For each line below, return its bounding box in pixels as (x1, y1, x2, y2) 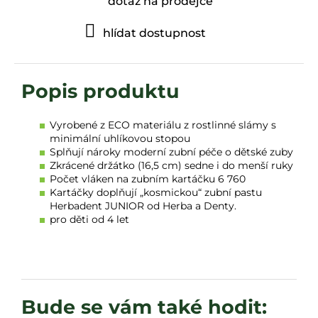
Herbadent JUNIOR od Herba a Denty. (50, 199, 236, 212)
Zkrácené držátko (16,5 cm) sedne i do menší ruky (50, 158, 293, 172)
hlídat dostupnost (102, 26, 206, 40)
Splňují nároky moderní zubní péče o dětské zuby (50, 145, 293, 158)
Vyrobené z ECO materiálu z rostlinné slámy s (50, 118, 276, 131)
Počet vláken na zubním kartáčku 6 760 (50, 172, 246, 185)
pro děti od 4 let (50, 212, 129, 226)
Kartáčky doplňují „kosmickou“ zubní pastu (50, 185, 262, 199)
